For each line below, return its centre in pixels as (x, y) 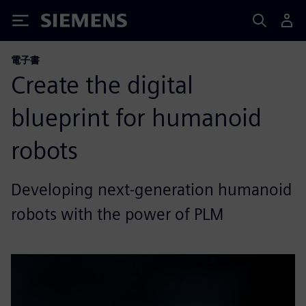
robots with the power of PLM (117, 214)
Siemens (64, 23)
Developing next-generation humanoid (151, 190)
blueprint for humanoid (136, 117)
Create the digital (102, 85)
